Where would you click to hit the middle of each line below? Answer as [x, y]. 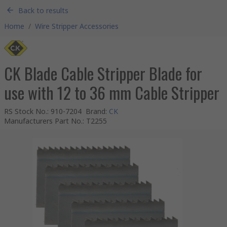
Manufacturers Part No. [43, 121]
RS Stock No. [26, 111]
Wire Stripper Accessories [77, 26]
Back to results [43, 10]
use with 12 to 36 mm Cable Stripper [112, 92]
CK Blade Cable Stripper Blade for [103, 73]
